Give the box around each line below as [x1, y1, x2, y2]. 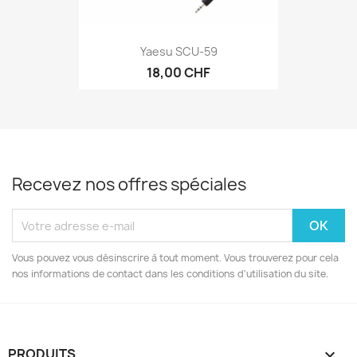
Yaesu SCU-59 [139, 43, 218, 59]
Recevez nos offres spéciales [12, 173, 246, 196]
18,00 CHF [147, 63, 210, 81]
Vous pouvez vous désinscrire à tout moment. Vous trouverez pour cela [12, 251, 339, 265]
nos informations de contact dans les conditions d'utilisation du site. [12, 267, 328, 280]
